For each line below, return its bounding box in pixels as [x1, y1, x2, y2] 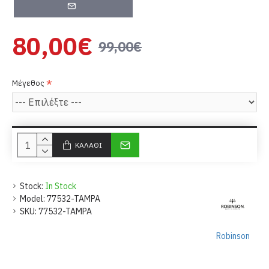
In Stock [45, 181, 76, 192]
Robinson [216, 231, 250, 242]
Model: [20, 193, 45, 205]
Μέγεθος [12, 78, 44, 89]
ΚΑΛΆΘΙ [75, 140, 102, 150]
